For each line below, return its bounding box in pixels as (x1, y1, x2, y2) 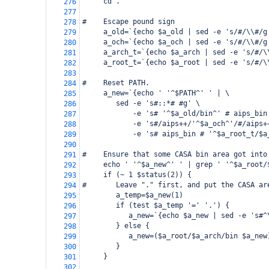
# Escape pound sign (82, 17, 175, 26)
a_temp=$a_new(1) (82, 191, 183, 199)
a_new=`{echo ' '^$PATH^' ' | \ (82, 89, 229, 97)
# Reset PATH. (82, 79, 150, 87)
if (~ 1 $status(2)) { (82, 171, 192, 179)
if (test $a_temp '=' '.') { (82, 201, 229, 210)
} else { (82, 222, 150, 230)
